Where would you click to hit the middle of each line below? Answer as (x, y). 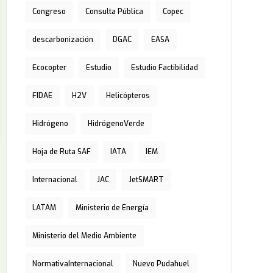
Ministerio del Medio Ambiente (84, 236)
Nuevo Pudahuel (161, 264)
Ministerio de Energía (112, 208)
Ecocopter (49, 68)
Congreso (49, 12)
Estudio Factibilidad (164, 68)
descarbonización (62, 40)
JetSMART (146, 180)
